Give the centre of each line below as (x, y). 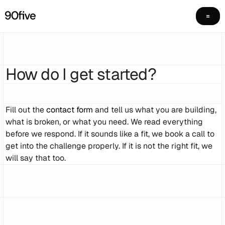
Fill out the (26, 110)
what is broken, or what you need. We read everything (104, 122)
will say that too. (35, 158)
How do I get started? (81, 74)
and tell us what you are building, (154, 110)
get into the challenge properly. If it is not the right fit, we (109, 146)
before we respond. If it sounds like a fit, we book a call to (110, 134)
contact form (69, 110)
